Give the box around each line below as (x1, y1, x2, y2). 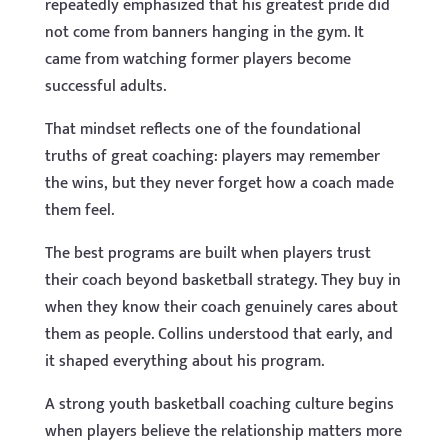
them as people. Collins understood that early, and (44, 321, 393, 348)
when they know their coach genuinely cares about (44, 294, 398, 321)
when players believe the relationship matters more (44, 418, 402, 445)
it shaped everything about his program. (44, 348, 324, 375)
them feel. (44, 197, 114, 224)
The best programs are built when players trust (44, 240, 371, 267)
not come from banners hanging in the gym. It (44, 19, 364, 46)
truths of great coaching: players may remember (44, 143, 380, 170)
